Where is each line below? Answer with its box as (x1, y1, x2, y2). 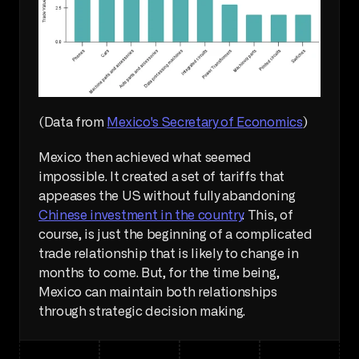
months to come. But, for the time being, (38, 267, 280, 280)
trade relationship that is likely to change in (38, 248, 299, 261)
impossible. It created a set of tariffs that (38, 171, 284, 184)
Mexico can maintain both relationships (38, 286, 277, 300)
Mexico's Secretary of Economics (107, 116, 303, 130)
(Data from (38, 116, 107, 130)
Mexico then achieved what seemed (38, 151, 252, 165)
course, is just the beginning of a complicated (38, 228, 313, 242)
